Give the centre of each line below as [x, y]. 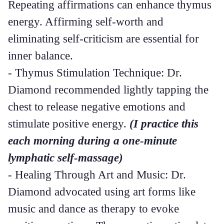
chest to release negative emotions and [97, 106]
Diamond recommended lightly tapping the [108, 89]
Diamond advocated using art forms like [102, 191]
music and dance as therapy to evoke [93, 208]
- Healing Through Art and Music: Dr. [97, 174]
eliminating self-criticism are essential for [103, 38]
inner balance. [40, 55]
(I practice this [164, 123]
